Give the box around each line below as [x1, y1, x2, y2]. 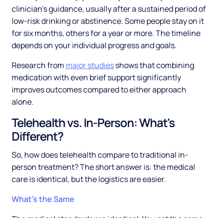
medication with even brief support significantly [12, 72, 181, 83]
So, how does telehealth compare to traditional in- [12, 149, 188, 161]
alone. [12, 96, 34, 108]
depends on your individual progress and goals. [12, 40, 177, 51]
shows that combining [114, 60, 194, 71]
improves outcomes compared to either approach [12, 84, 186, 95]
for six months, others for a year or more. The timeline [12, 28, 200, 39]
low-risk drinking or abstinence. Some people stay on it [12, 16, 204, 27]
